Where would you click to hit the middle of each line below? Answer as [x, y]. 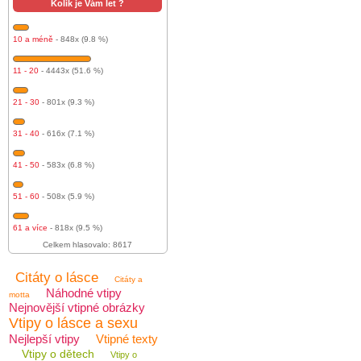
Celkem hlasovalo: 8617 [87, 245]
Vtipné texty [127, 339]
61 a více [30, 228]
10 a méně [33, 39]
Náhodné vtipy [84, 293]
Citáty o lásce [57, 278]
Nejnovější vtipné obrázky [77, 307]
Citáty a [129, 279]
